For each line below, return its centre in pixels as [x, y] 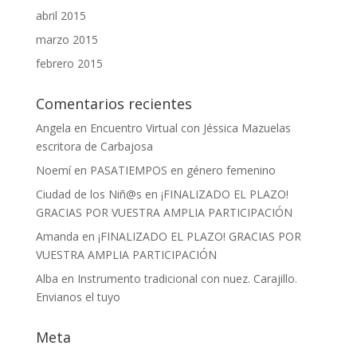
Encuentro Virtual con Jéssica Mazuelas [190, 127]
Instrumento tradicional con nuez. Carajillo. [187, 278]
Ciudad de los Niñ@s [88, 194]
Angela [53, 127]
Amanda [57, 236]
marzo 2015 [67, 39]
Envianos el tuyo [78, 296]
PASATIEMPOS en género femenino [182, 170]
